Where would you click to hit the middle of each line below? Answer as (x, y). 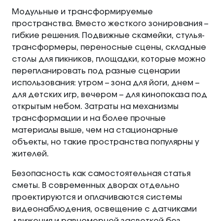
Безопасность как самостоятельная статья (101, 174)
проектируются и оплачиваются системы (97, 198)
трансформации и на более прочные (89, 119)
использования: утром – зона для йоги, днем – (106, 83)
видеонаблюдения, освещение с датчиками (104, 209)
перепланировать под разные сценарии (96, 71)
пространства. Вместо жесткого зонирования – (110, 24)
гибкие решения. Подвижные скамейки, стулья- (108, 36)
